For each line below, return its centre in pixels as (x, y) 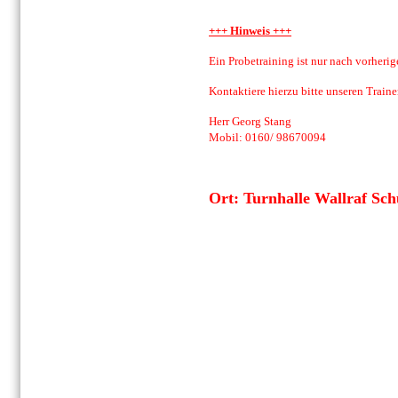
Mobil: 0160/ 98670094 (267, 137)
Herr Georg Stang (250, 121)
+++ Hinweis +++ (250, 30)
